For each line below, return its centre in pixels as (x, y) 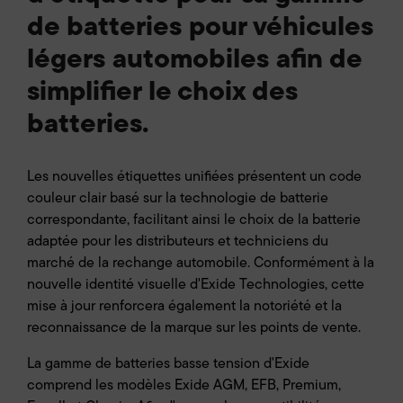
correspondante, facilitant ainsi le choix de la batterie (194, 219)
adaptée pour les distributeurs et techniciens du (178, 241)
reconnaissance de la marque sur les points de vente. (194, 327)
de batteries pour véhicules (200, 26)
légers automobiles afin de (194, 58)
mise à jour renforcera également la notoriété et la (184, 306)
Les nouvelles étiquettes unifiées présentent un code (194, 176)
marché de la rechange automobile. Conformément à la (201, 263)
